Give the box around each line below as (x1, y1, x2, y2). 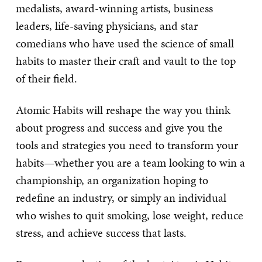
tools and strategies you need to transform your (16, 136, 238, 153)
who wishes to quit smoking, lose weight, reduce (16, 206, 243, 223)
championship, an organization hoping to (16, 171, 208, 188)
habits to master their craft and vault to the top (16, 52, 236, 69)
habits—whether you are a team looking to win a (16, 154, 245, 171)
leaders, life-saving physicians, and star (16, 17, 198, 34)
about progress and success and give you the (16, 119, 223, 136)
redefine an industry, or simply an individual (16, 189, 226, 206)
